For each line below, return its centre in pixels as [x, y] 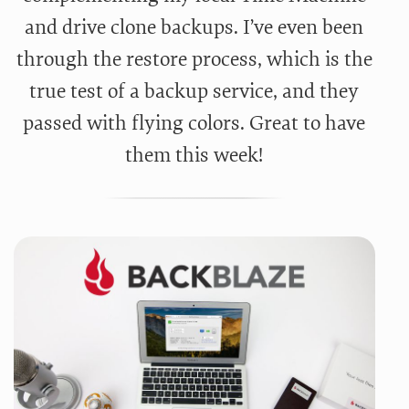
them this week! [194, 156]
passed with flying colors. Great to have [194, 124]
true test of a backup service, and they [194, 92]
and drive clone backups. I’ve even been [194, 28]
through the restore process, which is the [194, 60]
